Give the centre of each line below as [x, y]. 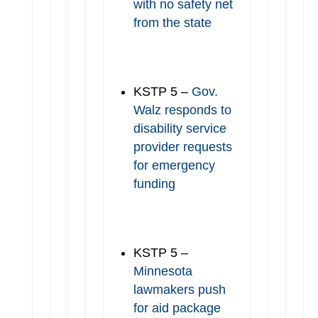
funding [154, 184]
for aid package [177, 308]
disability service [180, 128]
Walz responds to [182, 110]
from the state [172, 23]
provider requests [182, 147]
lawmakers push [179, 290]
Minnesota [163, 271]
